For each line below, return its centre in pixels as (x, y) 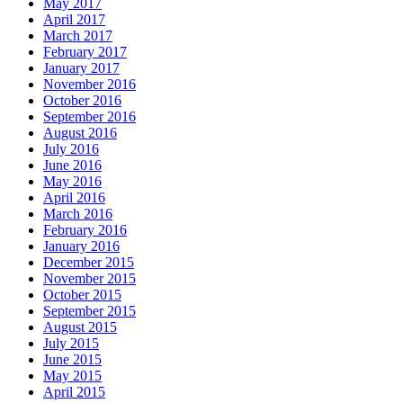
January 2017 (81, 68)
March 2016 (78, 214)
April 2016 (74, 198)
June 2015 (72, 360)
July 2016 (71, 149)
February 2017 (85, 52)
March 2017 (78, 36)
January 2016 (81, 246)
